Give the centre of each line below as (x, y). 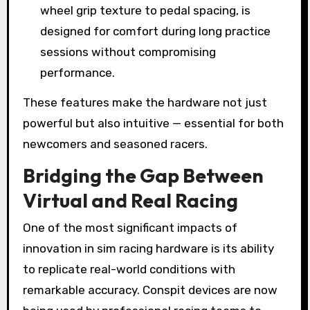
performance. (78, 73)
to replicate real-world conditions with (129, 270)
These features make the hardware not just (145, 103)
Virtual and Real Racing (130, 200)
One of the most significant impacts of (130, 228)
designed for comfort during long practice (156, 31)
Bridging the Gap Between (143, 175)
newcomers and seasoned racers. (115, 144)
